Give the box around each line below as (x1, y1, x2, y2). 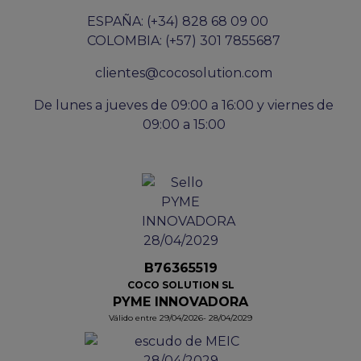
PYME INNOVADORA (113, 294, 248, 309)
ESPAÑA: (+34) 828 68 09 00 (87, 14, 268, 29)
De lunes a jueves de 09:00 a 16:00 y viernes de (34, 98, 334, 113)
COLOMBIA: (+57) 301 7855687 (87, 33, 280, 48)
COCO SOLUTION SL (127, 279, 234, 291)
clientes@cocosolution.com (95, 65, 272, 81)
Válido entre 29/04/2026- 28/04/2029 (109, 313, 252, 323)
